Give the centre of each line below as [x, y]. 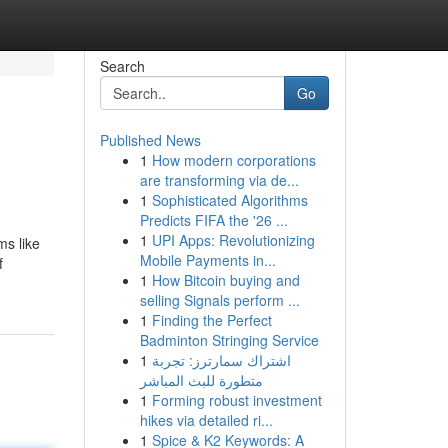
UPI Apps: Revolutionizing [233, 240]
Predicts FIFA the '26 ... [213, 220]
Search [122, 66]
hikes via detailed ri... [206, 420]
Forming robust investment [236, 400]
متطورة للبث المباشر [201, 380]
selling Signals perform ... [219, 300]
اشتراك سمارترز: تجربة [221, 360]
